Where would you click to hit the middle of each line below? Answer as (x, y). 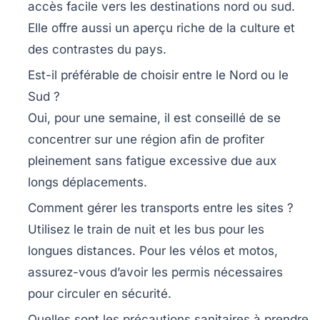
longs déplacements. (87, 182)
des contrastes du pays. (97, 49)
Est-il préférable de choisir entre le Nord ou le (158, 75)
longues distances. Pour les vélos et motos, (153, 250)
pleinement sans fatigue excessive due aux (152, 160)
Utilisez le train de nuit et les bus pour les (146, 229)
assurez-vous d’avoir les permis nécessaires (155, 272)
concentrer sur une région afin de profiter (146, 139)
